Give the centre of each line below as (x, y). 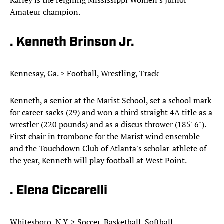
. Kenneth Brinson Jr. (72, 43)
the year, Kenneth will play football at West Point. (98, 161)
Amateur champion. (45, 12)
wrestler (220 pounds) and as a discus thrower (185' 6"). (108, 125)
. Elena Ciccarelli (59, 191)
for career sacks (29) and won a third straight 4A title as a (111, 113)
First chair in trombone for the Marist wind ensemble (105, 137)
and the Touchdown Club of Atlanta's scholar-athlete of (108, 149)
